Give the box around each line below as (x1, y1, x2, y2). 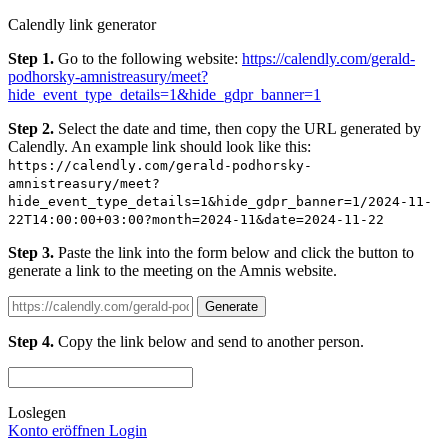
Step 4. (8, 332, 54, 350)
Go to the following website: (54, 49, 242, 67)
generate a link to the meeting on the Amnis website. (8, 261, 337, 279)
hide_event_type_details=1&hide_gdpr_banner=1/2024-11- (8, 193, 432, 209)
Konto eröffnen (8, 421, 109, 439)
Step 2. (8, 119, 54, 137)
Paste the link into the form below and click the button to (54, 243, 414, 261)
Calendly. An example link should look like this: (8, 137, 311, 155)
